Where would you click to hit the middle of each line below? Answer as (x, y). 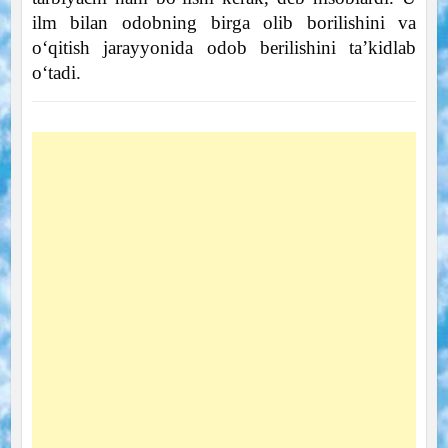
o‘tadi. (56, 72)
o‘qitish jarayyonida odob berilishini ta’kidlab (224, 47)
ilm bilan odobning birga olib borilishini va (224, 22)
